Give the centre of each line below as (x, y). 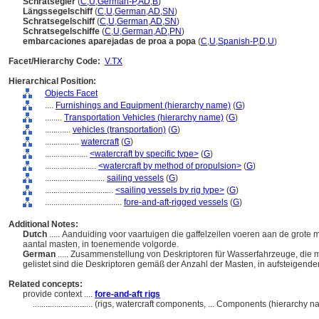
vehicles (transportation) (119, 130)
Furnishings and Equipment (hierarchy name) (143, 105)
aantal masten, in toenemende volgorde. (102, 244)
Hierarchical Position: (52, 81)
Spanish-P (237, 41)
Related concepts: (46, 284)
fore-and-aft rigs (127, 294)
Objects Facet (71, 93)
